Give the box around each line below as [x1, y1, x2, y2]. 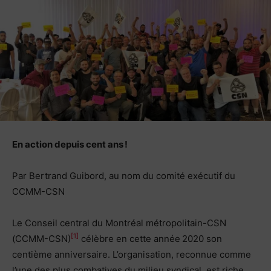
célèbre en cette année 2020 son [79, 232, 222, 244]
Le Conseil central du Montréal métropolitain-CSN [12, 217, 226, 229]
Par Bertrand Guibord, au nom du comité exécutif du [12, 169, 235, 181]
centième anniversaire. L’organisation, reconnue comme [12, 248, 251, 260]
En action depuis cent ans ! [12, 138, 128, 150]
